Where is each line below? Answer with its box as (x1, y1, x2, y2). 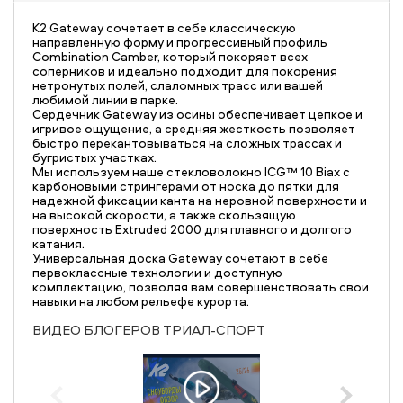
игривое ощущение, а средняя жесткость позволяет (32, 120, 355, 137)
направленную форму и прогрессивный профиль (32, 33, 327, 50)
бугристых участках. (32, 148, 157, 166)
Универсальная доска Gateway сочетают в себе (32, 249, 328, 266)
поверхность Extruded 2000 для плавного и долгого (32, 220, 352, 237)
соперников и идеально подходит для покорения (32, 62, 337, 79)
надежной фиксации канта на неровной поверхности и (32, 192, 367, 209)
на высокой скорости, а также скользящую (32, 206, 296, 223)
